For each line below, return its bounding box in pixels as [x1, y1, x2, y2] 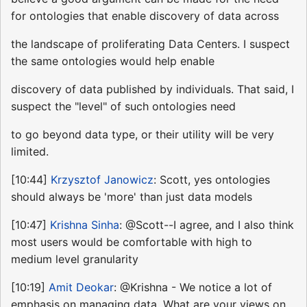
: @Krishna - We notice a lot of [114, 280, 272, 295]
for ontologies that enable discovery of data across [11, 9, 279, 23]
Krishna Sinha [50, 218, 119, 232]
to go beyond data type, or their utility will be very [11, 127, 274, 142]
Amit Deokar [49, 280, 114, 295]
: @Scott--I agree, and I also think [119, 218, 294, 232]
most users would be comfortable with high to [11, 235, 252, 249]
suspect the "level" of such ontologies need [11, 99, 236, 114]
